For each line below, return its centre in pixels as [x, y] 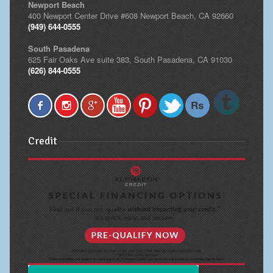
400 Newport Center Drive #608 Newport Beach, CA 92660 [130, 16]
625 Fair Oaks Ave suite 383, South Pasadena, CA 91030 [130, 60]
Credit [42, 141]
